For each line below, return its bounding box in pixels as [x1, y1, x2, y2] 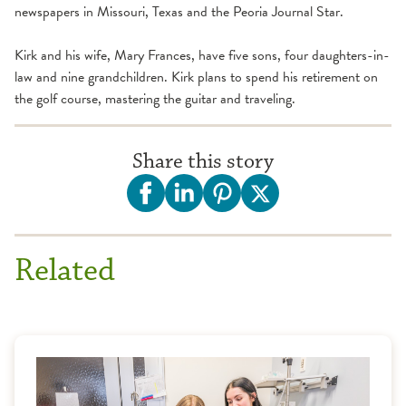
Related [14, 250, 115, 292]
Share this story [132, 148, 274, 176]
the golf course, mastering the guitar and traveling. [14, 88, 295, 111]
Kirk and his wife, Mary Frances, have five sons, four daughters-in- [14, 44, 390, 67]
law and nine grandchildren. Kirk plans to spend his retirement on [14, 66, 378, 89]
